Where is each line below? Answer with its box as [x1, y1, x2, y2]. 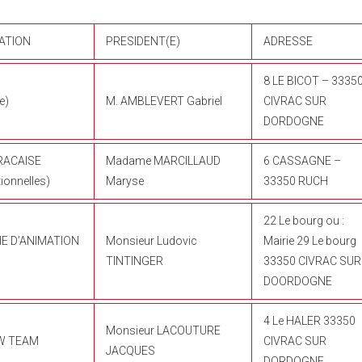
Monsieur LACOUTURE [106, 323, 221, 337]
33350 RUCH [263, 174, 328, 187]
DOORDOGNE [263, 274, 332, 288]
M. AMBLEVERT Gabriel [106, 94, 222, 107]
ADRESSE [263, 34, 313, 48]
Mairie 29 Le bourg [263, 234, 359, 247]
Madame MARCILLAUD [106, 154, 221, 167]
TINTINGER [106, 254, 163, 267]
